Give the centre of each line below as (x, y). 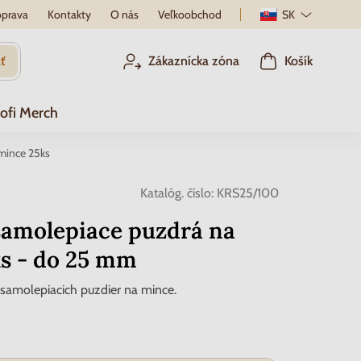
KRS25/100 (248, 193)
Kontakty (69, 15)
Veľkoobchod (189, 15)
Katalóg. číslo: (177, 193)
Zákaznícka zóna (194, 61)
